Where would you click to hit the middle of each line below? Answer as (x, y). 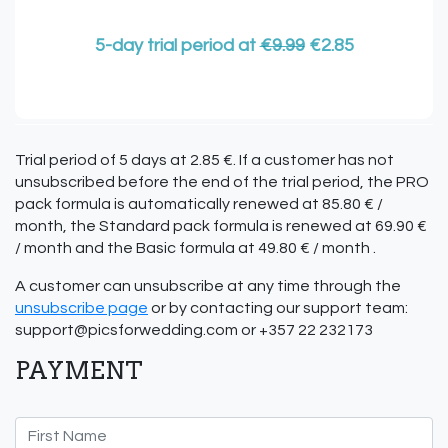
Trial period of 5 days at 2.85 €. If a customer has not (204, 160)
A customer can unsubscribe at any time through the (208, 286)
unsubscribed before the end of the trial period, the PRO (222, 182)
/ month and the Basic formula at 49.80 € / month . (195, 248)
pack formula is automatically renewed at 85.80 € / (199, 204)
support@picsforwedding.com (126, 330)
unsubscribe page (81, 308)
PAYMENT (79, 370)
